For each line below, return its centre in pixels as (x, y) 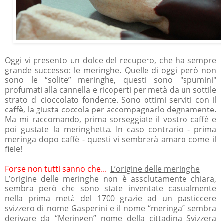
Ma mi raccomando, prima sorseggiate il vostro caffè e (110, 119)
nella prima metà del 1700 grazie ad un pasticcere (110, 198)
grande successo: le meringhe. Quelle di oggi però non (110, 70)
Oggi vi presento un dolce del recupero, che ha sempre (110, 60)
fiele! (14, 149)
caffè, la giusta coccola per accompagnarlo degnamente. (110, 109)
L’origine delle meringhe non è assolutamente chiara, (110, 178)
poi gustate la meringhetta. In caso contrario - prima (110, 129)
